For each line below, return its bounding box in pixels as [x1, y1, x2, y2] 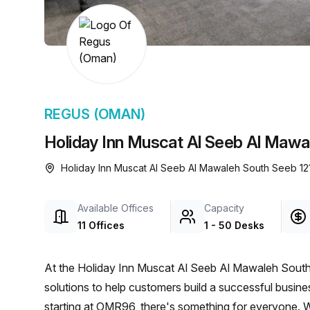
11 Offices [77, 219, 125, 231]
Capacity [204, 202, 244, 214]
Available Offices [77, 202, 154, 214]
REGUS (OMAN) [44, 106, 145, 122]
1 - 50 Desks [204, 219, 264, 231]
